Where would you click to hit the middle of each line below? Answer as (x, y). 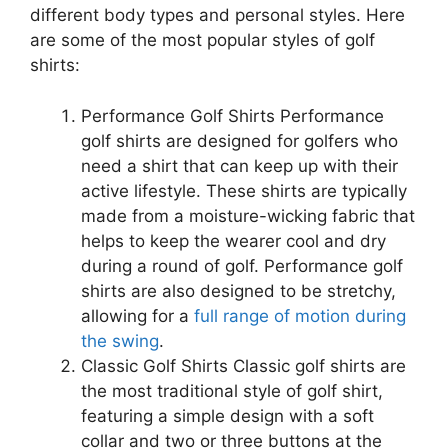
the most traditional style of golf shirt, (232, 390)
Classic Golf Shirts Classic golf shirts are (243, 365)
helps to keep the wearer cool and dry (233, 240)
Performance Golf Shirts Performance (232, 115)
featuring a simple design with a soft (227, 415)
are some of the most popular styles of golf (202, 40)
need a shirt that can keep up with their (239, 165)
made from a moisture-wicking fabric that (248, 215)
